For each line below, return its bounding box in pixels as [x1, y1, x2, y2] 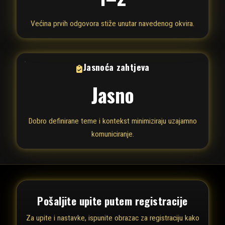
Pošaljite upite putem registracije [37, 192, 188, 208]
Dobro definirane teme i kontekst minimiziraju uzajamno [28, 116, 197, 126]
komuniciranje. [91, 129, 134, 139]
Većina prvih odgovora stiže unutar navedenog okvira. [31, 19, 194, 28]
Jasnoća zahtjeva [83, 60, 150, 73]
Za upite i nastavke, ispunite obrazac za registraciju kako [26, 213, 199, 223]
